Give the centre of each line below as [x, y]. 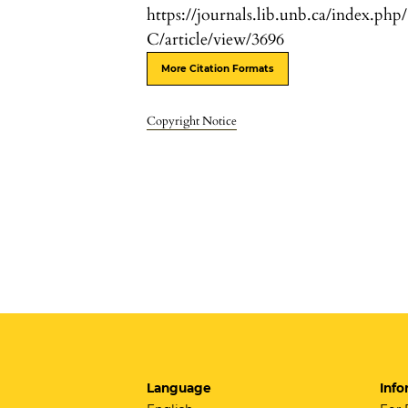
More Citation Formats [218, 69]
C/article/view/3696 [216, 40]
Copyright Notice [192, 122]
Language [179, 388]
